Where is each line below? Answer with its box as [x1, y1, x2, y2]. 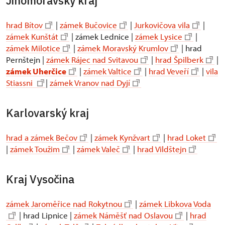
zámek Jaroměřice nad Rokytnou [6, 198, 122, 209]
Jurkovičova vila [134, 20, 190, 31]
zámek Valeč [77, 144, 120, 155]
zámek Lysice [135, 31, 182, 42]
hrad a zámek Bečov [6, 132, 77, 143]
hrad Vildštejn [137, 144, 186, 155]
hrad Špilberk [155, 54, 203, 65]
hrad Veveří [149, 66, 189, 77]
